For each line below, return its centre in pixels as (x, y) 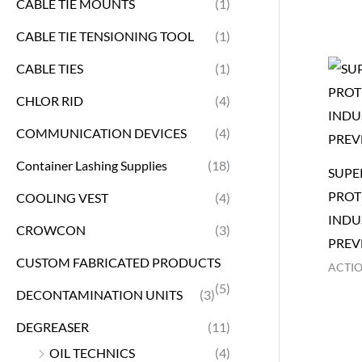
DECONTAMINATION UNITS (99, 294)
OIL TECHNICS (92, 352)
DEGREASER (53, 326)
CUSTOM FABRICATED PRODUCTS (118, 262)
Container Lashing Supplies (92, 165)
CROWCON (51, 229)
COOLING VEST (62, 197)
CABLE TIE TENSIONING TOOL (105, 36)
